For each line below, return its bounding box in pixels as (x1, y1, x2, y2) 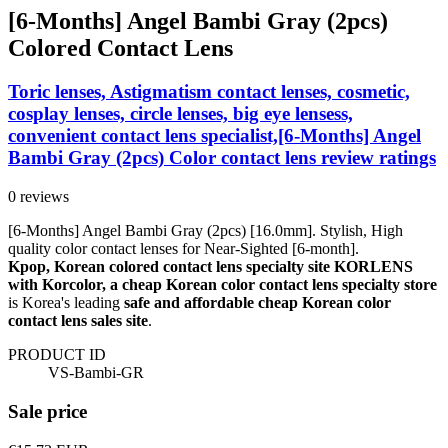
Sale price (8, 400, 87, 422)
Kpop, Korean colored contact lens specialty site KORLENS (8, 258, 413, 276)
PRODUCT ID (8, 346, 106, 364)
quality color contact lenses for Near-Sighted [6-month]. (8, 240, 359, 258)
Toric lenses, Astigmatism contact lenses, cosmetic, (8, 81, 410, 103)
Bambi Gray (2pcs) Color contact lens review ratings (8, 147, 436, 169)
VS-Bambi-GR (48, 364, 144, 382)
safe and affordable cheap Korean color (124, 294, 391, 312)
